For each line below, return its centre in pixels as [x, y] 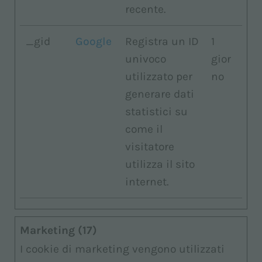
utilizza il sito [160, 164]
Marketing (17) [58, 230]
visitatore [150, 146]
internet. [147, 182]
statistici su [156, 111]
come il [144, 129]
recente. [145, 9]
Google [94, 41]
